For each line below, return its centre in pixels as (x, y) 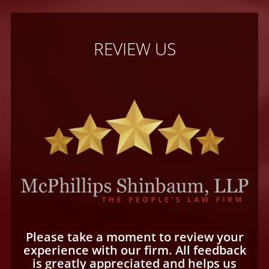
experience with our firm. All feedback (134, 250)
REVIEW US (134, 48)
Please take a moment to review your (134, 237)
